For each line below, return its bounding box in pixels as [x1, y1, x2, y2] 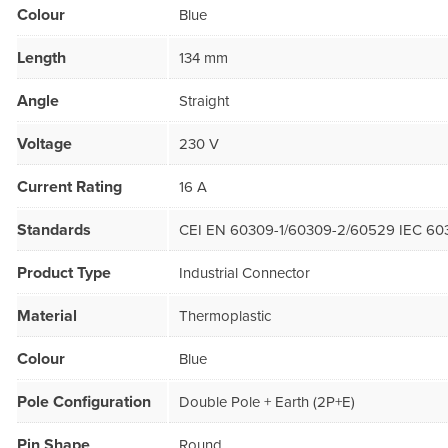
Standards [17, 220, 91, 241]
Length [17, 48, 66, 69]
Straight [179, 92, 229, 111]
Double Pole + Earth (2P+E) [179, 393, 355, 412]
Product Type [17, 263, 111, 284]
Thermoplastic [179, 307, 271, 326]
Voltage [17, 134, 72, 155]
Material [17, 306, 77, 327]
